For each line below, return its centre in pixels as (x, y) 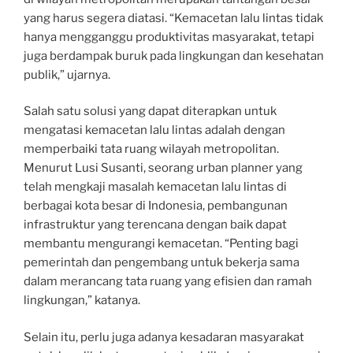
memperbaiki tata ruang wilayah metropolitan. (151, 149)
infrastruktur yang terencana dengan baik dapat (155, 225)
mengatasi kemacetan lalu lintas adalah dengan (154, 130)
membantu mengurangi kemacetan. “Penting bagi (161, 244)
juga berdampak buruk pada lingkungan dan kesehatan (174, 56)
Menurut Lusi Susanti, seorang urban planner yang (163, 168)
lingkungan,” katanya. (82, 301)
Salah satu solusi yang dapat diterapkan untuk (150, 111)
